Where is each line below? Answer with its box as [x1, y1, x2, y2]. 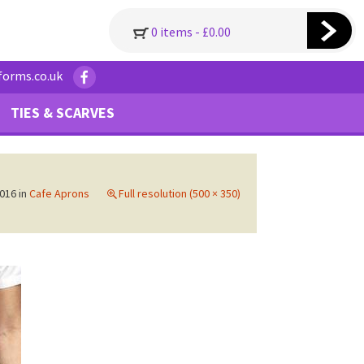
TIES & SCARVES [10, 102, 115, 122]
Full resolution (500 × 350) [119, 186, 240, 201]
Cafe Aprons [29, 186, 89, 201]
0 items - [151, 24, 202, 40]
